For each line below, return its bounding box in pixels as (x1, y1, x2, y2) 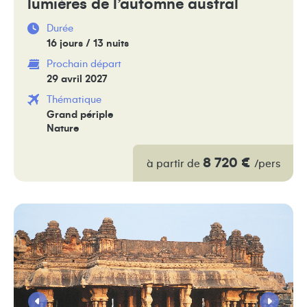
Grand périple (47, 109, 113, 120)
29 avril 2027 (47, 73, 107, 84)
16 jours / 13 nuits (47, 38, 129, 49)
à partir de (146, 158, 203, 169)
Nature (47, 123, 79, 134)
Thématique (47, 94, 101, 105)
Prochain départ (47, 58, 121, 69)
